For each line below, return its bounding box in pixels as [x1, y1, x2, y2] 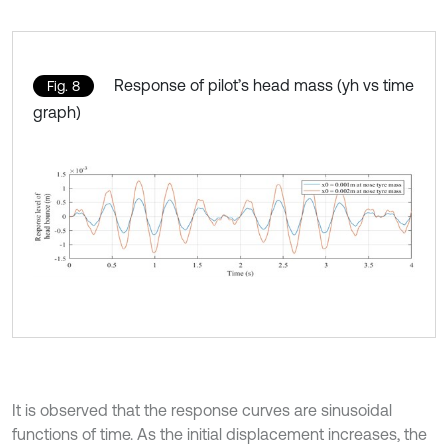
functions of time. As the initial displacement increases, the [12, 425, 427, 444]
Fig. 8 [47, 77, 80, 94]
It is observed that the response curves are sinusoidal [12, 401, 392, 420]
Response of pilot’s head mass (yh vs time [114, 75, 414, 94]
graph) [33, 102, 81, 121]
